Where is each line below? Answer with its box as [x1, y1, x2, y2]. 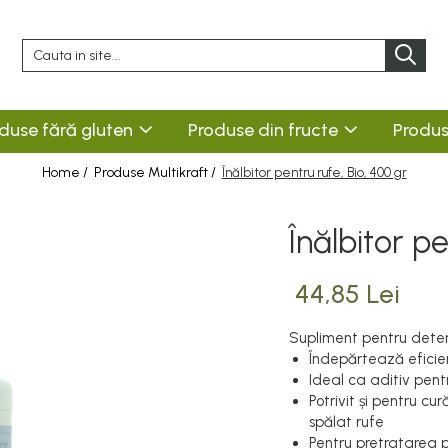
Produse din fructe [187, 119, 338, 141]
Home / [41, 164, 91, 181]
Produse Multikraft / [93, 164, 219, 181]
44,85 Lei [295, 278, 400, 310]
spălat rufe [309, 413, 384, 431]
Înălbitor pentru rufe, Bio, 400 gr [221, 165, 407, 180]
